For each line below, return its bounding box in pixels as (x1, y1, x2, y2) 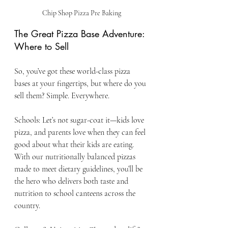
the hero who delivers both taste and (14, 176, 130, 186)
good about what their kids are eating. (14, 139, 136, 150)
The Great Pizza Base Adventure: (14, 27, 148, 40)
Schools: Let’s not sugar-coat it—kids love (14, 115, 146, 125)
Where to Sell (14, 40, 69, 52)
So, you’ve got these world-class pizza (14, 66, 132, 76)
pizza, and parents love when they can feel (14, 127, 148, 137)
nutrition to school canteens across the (14, 188, 137, 198)
